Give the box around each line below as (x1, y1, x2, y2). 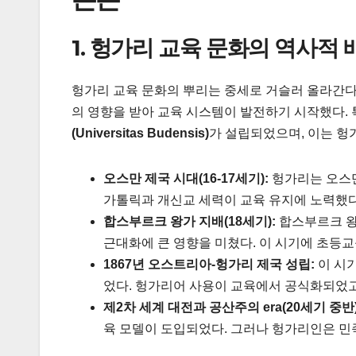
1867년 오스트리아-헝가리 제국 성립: (103, 257, 315, 271)
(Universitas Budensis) (72, 126, 209, 140)
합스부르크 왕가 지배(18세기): (103, 214, 276, 228)
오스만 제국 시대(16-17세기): (103, 171, 269, 185)
